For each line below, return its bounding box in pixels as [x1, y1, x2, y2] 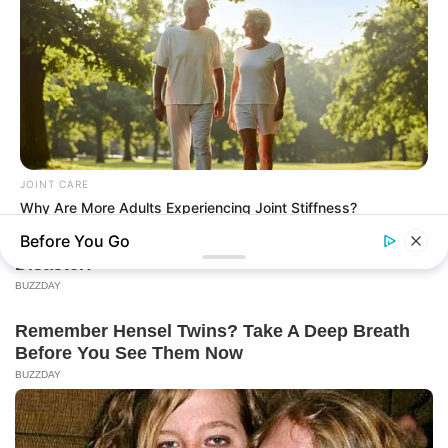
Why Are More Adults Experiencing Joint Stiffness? [20, 199, 357, 217]
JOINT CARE [20, 178, 89, 191]
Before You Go [20, 231, 130, 251]
